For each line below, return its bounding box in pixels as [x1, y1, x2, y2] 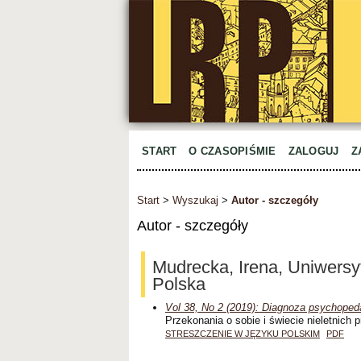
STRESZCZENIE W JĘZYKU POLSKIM [165, 328, 320, 338]
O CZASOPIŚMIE [189, 145, 276, 157]
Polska [152, 273, 205, 294]
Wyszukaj [172, 194, 218, 207]
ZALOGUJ [288, 145, 339, 157]
